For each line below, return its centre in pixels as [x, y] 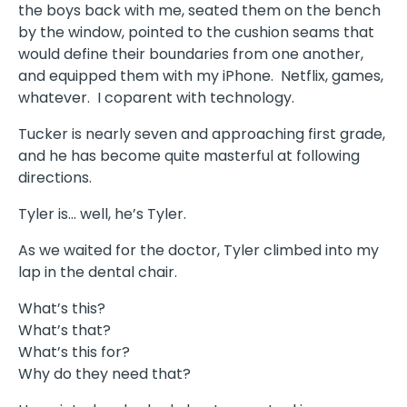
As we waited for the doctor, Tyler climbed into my [199, 251]
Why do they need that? [104, 374]
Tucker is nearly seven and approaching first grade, [202, 134]
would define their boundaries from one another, [191, 55]
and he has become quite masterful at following [189, 156]
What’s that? [65, 331]
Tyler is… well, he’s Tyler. [102, 214]
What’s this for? [74, 352]
